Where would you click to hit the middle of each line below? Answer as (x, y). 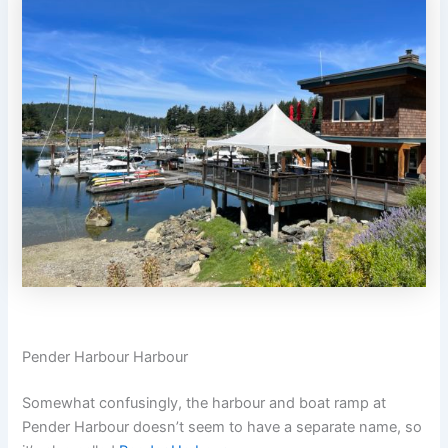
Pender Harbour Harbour (105, 357)
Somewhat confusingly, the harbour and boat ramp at (204, 403)
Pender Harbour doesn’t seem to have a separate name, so (222, 427)
